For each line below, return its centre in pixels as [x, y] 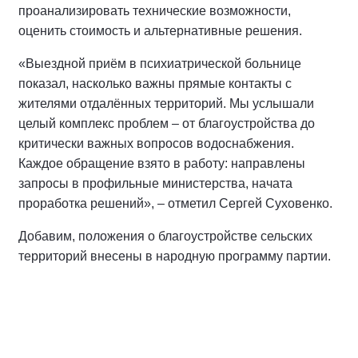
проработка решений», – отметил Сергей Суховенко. [175, 203]
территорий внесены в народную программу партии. [175, 256]
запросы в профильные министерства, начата [155, 183]
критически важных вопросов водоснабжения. [156, 143]
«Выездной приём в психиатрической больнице [160, 64]
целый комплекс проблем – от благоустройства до [167, 123]
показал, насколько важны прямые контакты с [155, 84]
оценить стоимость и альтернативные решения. [160, 31]
